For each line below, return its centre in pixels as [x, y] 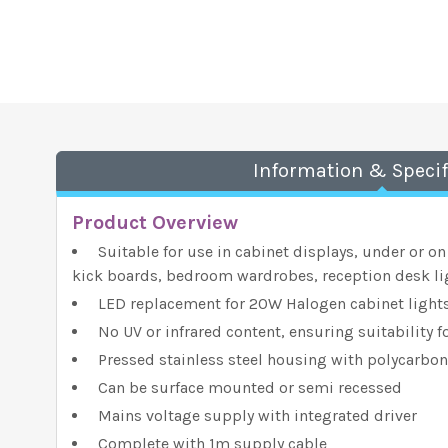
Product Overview [155, 222]
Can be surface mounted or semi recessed [248, 387]
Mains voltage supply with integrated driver [255, 415]
